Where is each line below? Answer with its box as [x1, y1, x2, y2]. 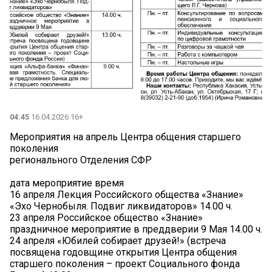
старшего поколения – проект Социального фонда [10, 258, 240, 270]
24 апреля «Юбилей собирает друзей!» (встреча [10, 235, 226, 247]
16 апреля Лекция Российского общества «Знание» [10, 189, 243, 201]
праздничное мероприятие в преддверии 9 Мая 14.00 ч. [10, 223, 262, 236]
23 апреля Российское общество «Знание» [10, 212, 203, 224]
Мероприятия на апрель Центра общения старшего [10, 131, 241, 143]
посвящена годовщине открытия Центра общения [10, 246, 237, 259]
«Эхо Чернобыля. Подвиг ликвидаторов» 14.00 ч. [10, 200, 233, 212]
